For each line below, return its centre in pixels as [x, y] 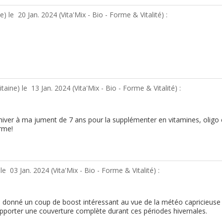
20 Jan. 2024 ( [39, 14]
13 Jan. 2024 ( [53, 88]
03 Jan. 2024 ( [31, 170]
